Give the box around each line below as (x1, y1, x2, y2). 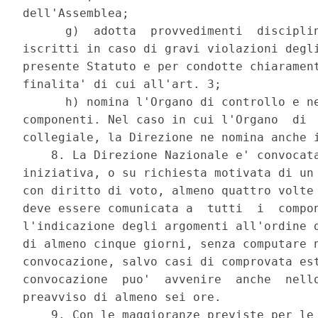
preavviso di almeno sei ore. (23, 290, 229, 305)
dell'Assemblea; (23, 6, 137, 21)
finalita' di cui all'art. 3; (23, 77, 229, 92)
